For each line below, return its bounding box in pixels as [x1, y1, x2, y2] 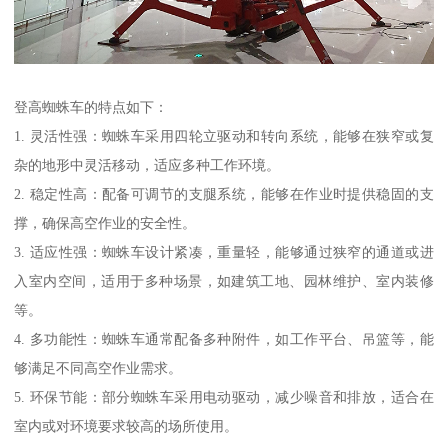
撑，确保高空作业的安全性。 [14, 214, 197, 231]
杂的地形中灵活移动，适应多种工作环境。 [14, 156, 281, 173]
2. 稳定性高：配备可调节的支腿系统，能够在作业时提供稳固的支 [14, 185, 434, 202]
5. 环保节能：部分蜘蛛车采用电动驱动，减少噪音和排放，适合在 [14, 388, 434, 405]
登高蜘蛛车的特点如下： [14, 98, 169, 115]
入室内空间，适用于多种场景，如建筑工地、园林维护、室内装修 [14, 272, 434, 289]
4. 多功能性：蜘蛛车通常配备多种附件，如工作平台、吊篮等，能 [14, 330, 434, 347]
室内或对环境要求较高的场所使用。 [14, 417, 239, 434]
